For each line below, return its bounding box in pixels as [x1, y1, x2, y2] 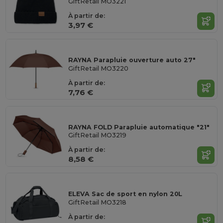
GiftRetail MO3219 [68, 131, 127, 139]
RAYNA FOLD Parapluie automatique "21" [68, 123, 210, 131]
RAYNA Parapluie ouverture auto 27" [68, 56, 196, 64]
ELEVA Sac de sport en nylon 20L [68, 190, 183, 198]
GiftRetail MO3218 [68, 198, 127, 206]
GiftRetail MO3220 [68, 64, 129, 72]
